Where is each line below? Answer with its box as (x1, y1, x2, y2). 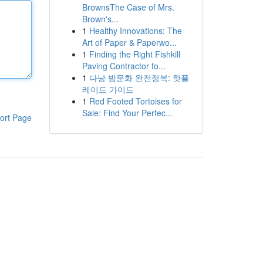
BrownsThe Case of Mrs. (82, 1, 174, 13)
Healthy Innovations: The (89, 25, 182, 36)
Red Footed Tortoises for (89, 95, 182, 107)
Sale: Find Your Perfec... (82, 107, 173, 119)
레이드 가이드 (82, 83, 134, 95)
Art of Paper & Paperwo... (82, 36, 177, 48)
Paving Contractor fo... (82, 60, 166, 72)
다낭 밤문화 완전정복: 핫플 (89, 72, 189, 83)
